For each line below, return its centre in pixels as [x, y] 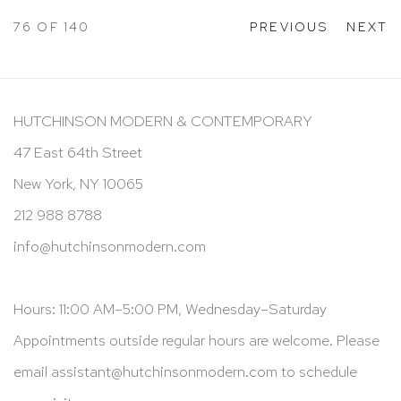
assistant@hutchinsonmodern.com [164, 371]
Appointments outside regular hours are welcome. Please [196, 340]
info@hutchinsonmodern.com [110, 246]
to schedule [317, 371]
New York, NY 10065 [78, 183]
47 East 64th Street [78, 152]
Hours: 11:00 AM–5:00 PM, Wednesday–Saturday [170, 308]
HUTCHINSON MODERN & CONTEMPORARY [163, 120]
